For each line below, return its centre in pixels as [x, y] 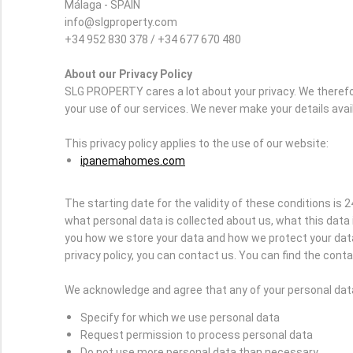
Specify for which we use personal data [180, 318]
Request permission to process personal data [197, 335]
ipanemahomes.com [133, 161]
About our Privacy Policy [128, 74]
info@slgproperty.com [121, 22]
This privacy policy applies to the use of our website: [197, 143]
